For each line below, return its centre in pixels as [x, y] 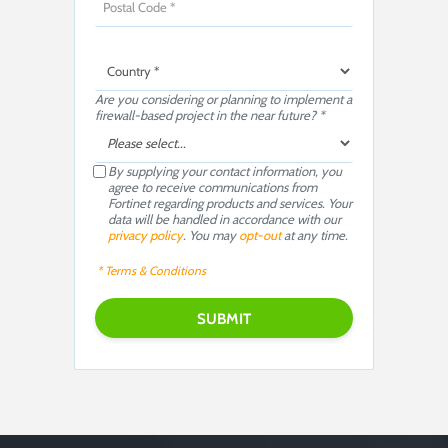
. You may [211, 235]
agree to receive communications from [212, 187]
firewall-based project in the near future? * [210, 115]
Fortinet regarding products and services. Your [230, 203]
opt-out [260, 235]
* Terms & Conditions [151, 271]
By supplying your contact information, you [225, 171]
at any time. [314, 235]
